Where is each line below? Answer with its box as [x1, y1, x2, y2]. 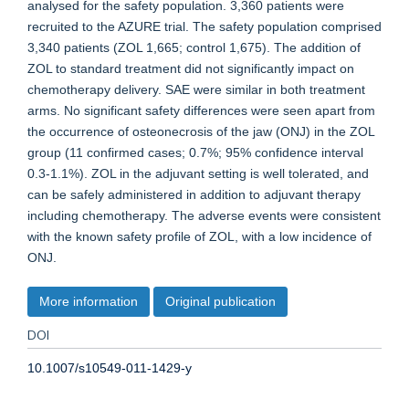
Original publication [165, 293, 276, 309]
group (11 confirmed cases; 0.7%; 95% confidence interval [27, 145, 363, 160]
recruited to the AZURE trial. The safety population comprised [27, 19, 382, 34]
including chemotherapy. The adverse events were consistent [27, 208, 381, 223]
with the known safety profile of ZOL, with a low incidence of [27, 229, 372, 244]
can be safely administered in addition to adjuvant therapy [27, 187, 361, 202]
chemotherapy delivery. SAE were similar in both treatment [27, 82, 365, 97]
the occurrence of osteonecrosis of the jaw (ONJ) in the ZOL [27, 124, 374, 139]
